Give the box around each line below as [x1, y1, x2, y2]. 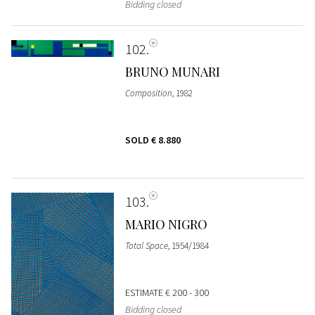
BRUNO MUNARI [124, 63, 220, 80]
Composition [124, 86, 172, 99]
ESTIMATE [124, 285, 165, 299]
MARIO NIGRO [124, 215, 207, 233]
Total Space [124, 239, 168, 252]
